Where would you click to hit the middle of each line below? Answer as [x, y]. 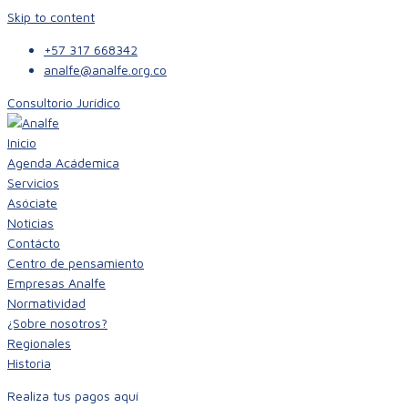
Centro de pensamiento [76, 263]
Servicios [33, 183]
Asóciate [32, 203]
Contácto [34, 243]
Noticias [31, 223]
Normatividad [46, 303]
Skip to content [51, 17]
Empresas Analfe [56, 283]
